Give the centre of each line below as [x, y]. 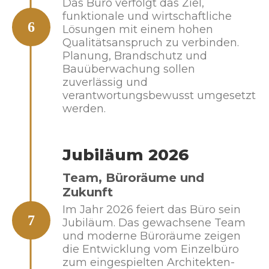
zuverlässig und [105, 82]
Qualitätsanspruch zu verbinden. [151, 43]
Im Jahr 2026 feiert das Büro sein [152, 210]
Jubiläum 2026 [125, 155]
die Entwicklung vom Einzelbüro [151, 249]
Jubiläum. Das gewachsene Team [154, 223]
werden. [84, 109]
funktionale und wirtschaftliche [147, 16]
